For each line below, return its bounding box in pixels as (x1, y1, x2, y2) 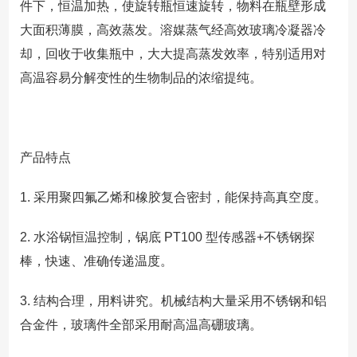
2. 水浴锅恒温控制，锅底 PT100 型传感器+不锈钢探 (19, 229, 315, 244)
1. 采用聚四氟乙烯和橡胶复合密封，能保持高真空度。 (19, 190, 327, 204)
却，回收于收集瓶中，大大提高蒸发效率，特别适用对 (19, 46, 326, 61)
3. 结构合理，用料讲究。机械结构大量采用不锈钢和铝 (19, 293, 327, 308)
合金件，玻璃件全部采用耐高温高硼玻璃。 (19, 317, 262, 331)
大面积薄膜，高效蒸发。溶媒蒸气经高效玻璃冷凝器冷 (19, 22, 326, 37)
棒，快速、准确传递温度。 (19, 253, 173, 268)
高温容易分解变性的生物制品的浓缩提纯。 (19, 70, 262, 84)
